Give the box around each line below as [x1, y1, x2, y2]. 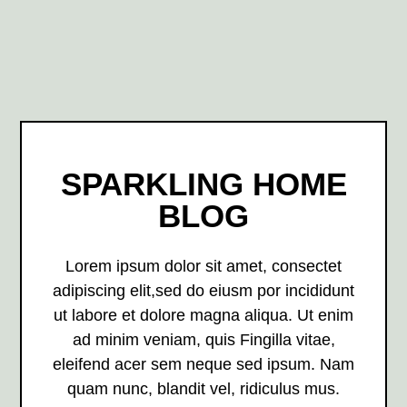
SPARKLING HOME [60, 166, 347, 203]
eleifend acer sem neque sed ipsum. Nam [53, 355, 354, 374]
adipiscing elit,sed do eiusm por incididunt [53, 282, 354, 301]
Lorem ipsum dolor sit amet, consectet [65, 257, 342, 276]
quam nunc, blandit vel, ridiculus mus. [67, 380, 340, 399]
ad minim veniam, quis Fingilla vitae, [72, 331, 335, 350]
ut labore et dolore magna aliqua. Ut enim [54, 306, 353, 325]
